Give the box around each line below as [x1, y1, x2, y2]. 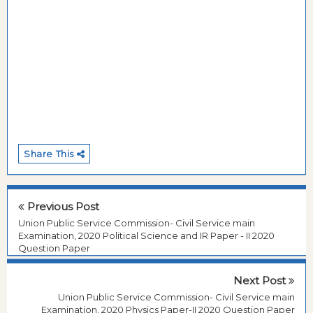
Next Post [233, 274, 289, 288]
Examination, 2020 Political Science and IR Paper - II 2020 [18, 229, 275, 241]
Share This [24, 147, 77, 159]
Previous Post [24, 199, 99, 213]
